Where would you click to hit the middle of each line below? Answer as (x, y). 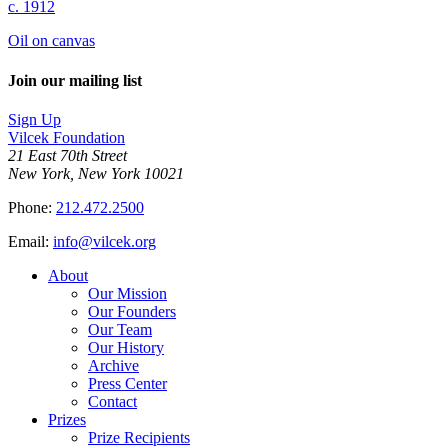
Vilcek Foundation (66, 137)
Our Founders (132, 311)
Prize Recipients (139, 437)
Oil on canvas (51, 41)
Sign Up (34, 119)
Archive (113, 365)
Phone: (32, 207)
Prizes (67, 419)
